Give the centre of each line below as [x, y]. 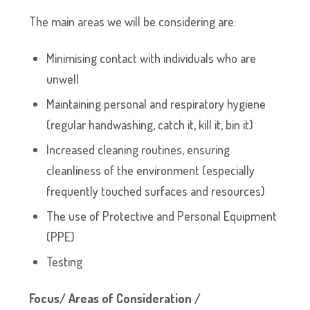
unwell [63, 79]
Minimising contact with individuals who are [152, 58]
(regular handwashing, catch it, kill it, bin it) [150, 125]
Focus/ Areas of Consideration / [115, 298]
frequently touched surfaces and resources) [156, 191]
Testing [65, 262]
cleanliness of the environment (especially [151, 170]
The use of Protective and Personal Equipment [162, 216]
